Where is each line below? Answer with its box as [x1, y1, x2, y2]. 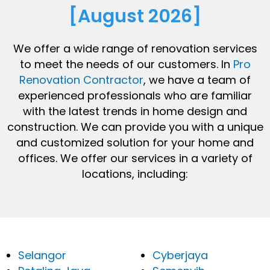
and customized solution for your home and [16, 135, 254, 151]
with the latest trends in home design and [23, 104, 247, 119]
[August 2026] [69, 4, 201, 30]
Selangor [18, 248, 66, 263]
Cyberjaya [152, 248, 208, 263]
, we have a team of [143, 72, 251, 88]
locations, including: [82, 166, 188, 182]
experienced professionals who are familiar [18, 88, 252, 104]
